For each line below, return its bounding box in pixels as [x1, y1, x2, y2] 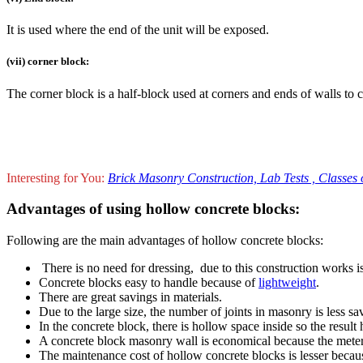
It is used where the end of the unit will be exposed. [6, 23, 269, 37]
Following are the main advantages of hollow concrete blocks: [6, 233, 323, 248]
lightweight [258, 275, 316, 290]
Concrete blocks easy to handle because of [39, 275, 258, 290]
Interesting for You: [6, 170, 105, 185]
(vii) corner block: [6, 55, 89, 68]
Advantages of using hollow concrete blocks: [6, 200, 300, 218]
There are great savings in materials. [39, 290, 222, 305]
